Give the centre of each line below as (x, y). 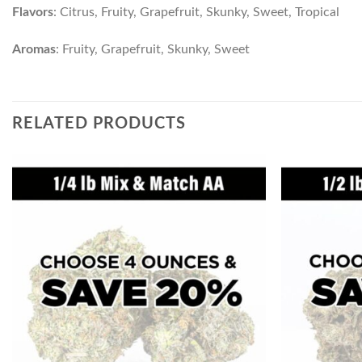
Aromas (34, 49)
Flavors (33, 13)
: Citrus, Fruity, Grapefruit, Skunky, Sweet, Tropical (196, 13)
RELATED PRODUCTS (99, 123)
